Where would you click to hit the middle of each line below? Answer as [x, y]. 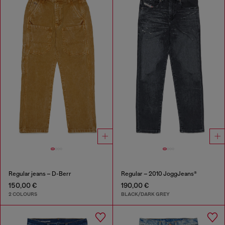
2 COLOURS [23, 194]
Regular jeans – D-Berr [40, 174]
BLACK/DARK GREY [145, 194]
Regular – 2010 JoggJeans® [159, 174]
